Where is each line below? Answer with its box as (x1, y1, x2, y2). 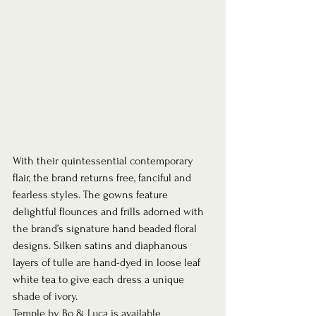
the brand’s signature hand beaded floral (13, 222, 200, 235)
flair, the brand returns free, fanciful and (13, 171, 194, 184)
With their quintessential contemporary (13, 154, 196, 167)
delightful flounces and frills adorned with (13, 205, 207, 218)
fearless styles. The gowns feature (13, 188, 171, 201)
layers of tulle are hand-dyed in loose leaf (13, 256, 203, 269)
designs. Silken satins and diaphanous (13, 239, 190, 252)
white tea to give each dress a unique (13, 273, 187, 286)
